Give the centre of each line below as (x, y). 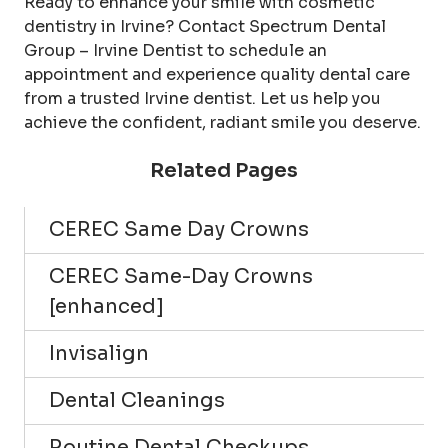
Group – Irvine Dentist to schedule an (175, 50)
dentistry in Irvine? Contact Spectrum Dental (205, 26)
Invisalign (99, 353)
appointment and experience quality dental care (217, 74)
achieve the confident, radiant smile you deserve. (222, 122)
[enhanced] (106, 306)
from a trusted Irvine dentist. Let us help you (202, 98)
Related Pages (224, 170)
